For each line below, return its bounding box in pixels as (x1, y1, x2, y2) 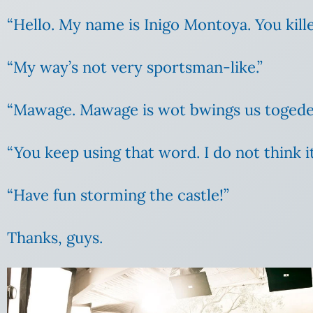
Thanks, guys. (7, 228, 103, 248)
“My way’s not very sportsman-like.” (7, 57, 263, 78)
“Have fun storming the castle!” (7, 185, 229, 205)
